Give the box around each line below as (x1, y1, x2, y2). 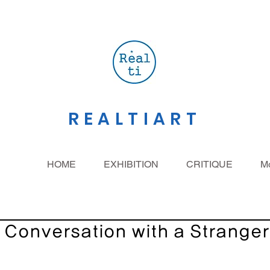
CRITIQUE (186, 159, 233, 170)
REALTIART (67, 107, 202, 131)
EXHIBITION (104, 159, 159, 170)
